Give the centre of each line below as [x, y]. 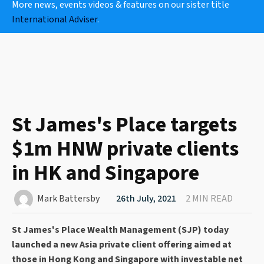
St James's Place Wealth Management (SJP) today [120, 230]
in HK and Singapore [105, 173]
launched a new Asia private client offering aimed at [122, 245]
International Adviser [55, 20]
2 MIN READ [209, 199]
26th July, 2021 [146, 199]
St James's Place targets [124, 125]
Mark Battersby [69, 199]
